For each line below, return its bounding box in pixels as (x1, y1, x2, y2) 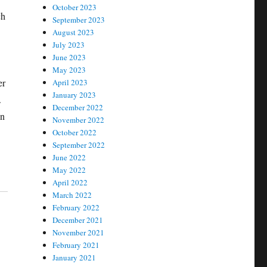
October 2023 (52, 2, 97, 13)
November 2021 (52, 227, 105, 238)
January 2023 (52, 89, 97, 100)
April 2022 (52, 177, 88, 188)
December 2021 (52, 215, 104, 225)
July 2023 (52, 39, 85, 50)
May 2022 (52, 164, 86, 175)
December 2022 (52, 102, 104, 113)
